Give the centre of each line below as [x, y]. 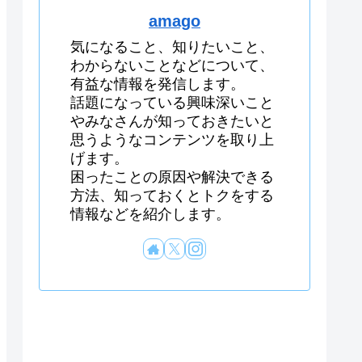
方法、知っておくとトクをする [172, 196]
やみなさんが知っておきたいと [172, 122]
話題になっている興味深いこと [172, 103]
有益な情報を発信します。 [158, 84]
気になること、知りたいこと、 [172, 47]
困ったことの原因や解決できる [172, 177]
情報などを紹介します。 [150, 215]
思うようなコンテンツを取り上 [172, 140]
